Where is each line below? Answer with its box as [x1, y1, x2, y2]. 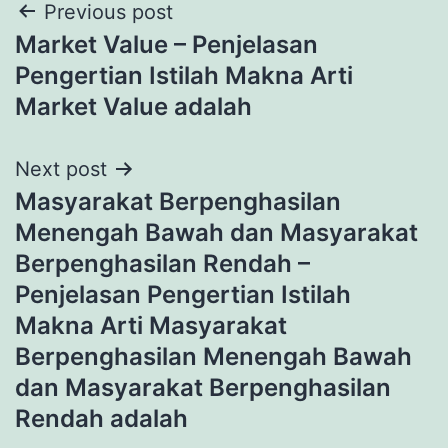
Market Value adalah [15, 91, 252, 121]
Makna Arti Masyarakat [15, 310, 287, 340]
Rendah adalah [15, 403, 188, 433]
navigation [14, 40, 189, 85]
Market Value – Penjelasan [15, 29, 318, 59]
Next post [15, 156, 107, 181]
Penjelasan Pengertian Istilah [15, 279, 351, 309]
